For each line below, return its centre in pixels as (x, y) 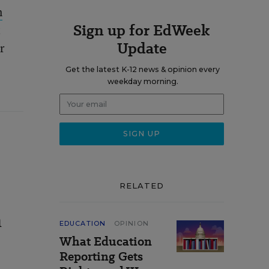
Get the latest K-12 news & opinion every (143, 69)
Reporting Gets (101, 256)
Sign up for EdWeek (142, 30)
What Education (106, 241)
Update (142, 48)
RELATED (142, 186)
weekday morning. (143, 81)
